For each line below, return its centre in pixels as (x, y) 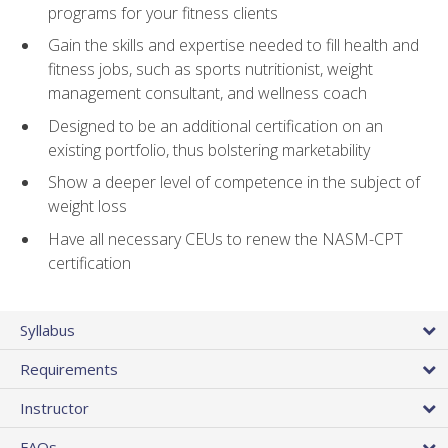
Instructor (54, 408)
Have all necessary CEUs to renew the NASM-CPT (225, 238)
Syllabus (47, 330)
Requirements (69, 369)
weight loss (87, 206)
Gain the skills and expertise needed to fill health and (233, 45)
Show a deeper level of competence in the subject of (234, 182)
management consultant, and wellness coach (207, 93)
